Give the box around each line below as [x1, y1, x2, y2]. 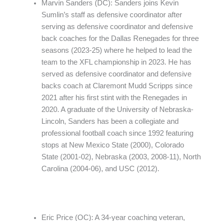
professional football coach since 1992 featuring [41, 129, 193, 138]
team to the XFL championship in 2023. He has [41, 58, 191, 67]
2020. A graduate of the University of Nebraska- [41, 106, 193, 114]
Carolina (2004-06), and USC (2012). [41, 165, 159, 173]
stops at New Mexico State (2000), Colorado [41, 141, 184, 149]
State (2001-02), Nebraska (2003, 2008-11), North [41, 153, 201, 161]
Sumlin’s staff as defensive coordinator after [41, 11, 182, 19]
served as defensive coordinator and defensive [41, 70, 191, 78]
